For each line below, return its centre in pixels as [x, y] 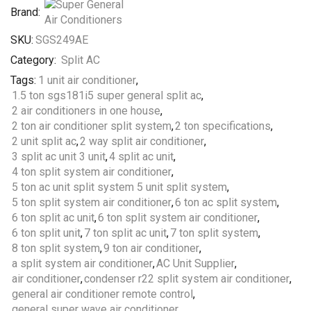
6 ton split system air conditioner [178, 218]
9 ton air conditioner [151, 248]
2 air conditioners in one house [86, 111]
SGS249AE [62, 40]
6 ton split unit [46, 233]
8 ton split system [56, 248]
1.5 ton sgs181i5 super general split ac [107, 95]
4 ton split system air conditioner [92, 172]
